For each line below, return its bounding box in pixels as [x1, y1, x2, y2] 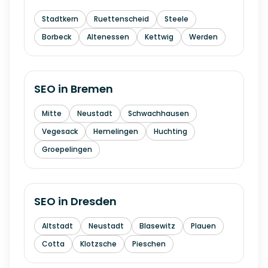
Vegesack [42, 126, 78, 136]
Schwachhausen [128, 108, 189, 118]
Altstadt [42, 221, 73, 231]
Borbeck [42, 32, 71, 42]
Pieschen [132, 239, 166, 249]
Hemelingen [93, 126, 138, 136]
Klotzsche [80, 239, 117, 249]
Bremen [71, 81, 113, 96]
